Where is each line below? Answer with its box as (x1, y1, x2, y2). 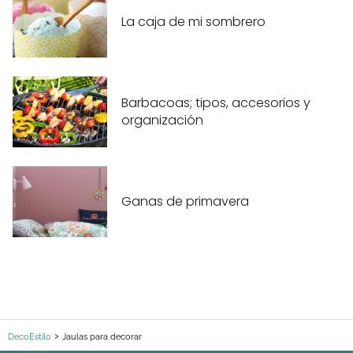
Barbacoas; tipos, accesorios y (121, 94, 310, 113)
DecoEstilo (8, 332, 51, 343)
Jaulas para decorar (62, 332, 142, 343)
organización (121, 111, 203, 130)
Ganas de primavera (121, 192, 249, 211)
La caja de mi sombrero (121, 13, 266, 32)
